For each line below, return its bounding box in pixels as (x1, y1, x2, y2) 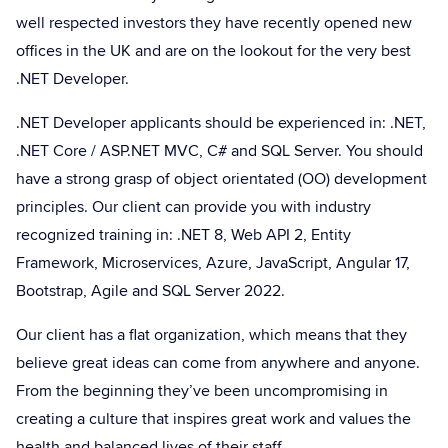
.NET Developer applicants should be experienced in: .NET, (16, 111, 426, 135)
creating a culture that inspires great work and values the (16, 407, 411, 431)
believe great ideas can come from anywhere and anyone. (16, 351, 420, 375)
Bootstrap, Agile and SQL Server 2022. (16, 279, 285, 303)
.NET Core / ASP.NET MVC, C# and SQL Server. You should (16, 139, 423, 163)
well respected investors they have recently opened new (16, 11, 412, 35)
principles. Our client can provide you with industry (16, 195, 371, 219)
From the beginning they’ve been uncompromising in (16, 379, 388, 403)
